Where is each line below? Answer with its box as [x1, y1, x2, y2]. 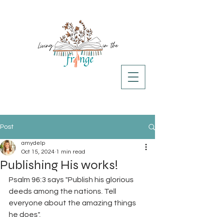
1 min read [56, 149, 85, 155]
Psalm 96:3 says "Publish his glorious [9, 176, 135, 184]
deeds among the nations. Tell [9, 187, 118, 195]
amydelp [21, 140, 45, 146]
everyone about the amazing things [9, 199, 138, 207]
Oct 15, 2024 [21, 149, 55, 155]
